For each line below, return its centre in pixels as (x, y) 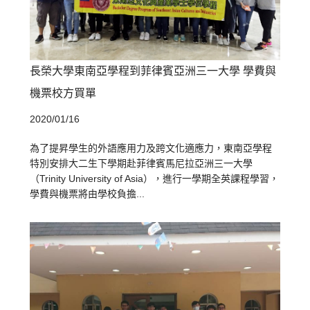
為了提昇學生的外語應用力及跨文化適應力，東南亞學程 (151, 148)
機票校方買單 (63, 93)
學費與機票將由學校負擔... (88, 193)
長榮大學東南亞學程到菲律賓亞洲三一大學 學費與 (153, 71)
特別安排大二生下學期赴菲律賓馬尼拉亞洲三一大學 (142, 163)
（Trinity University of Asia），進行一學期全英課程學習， (155, 178)
